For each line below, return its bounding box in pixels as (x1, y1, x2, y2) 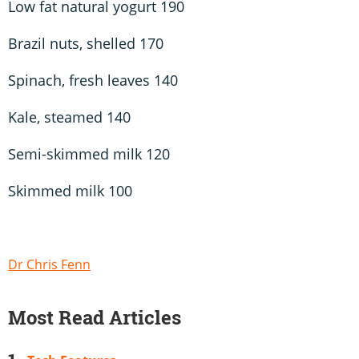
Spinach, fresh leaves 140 (8, 71, 178, 91)
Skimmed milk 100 (8, 181, 132, 201)
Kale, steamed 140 (8, 107, 131, 127)
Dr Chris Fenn (8, 256, 91, 274)
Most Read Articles (8, 305, 181, 331)
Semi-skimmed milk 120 (8, 144, 170, 164)
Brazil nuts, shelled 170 (8, 34, 163, 54)
